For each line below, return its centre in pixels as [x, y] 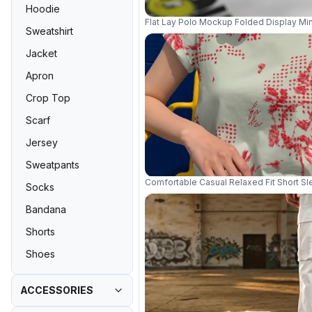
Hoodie [43, 9]
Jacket [41, 53]
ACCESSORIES [57, 290]
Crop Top [48, 98]
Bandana [46, 209]
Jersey [42, 142]
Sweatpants [53, 165]
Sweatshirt [49, 31]
